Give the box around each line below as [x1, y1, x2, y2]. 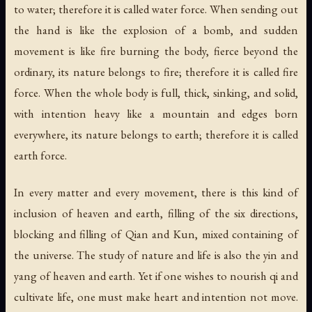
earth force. [14, 147, 67, 163]
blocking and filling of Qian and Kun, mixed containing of [14, 226, 298, 242]
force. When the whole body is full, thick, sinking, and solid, [14, 84, 298, 100]
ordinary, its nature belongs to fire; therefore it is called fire [14, 63, 298, 79]
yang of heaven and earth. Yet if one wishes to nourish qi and [14, 267, 298, 283]
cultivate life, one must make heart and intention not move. [14, 288, 298, 304]
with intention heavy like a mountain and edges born [14, 105, 298, 121]
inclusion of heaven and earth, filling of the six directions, [14, 205, 298, 221]
